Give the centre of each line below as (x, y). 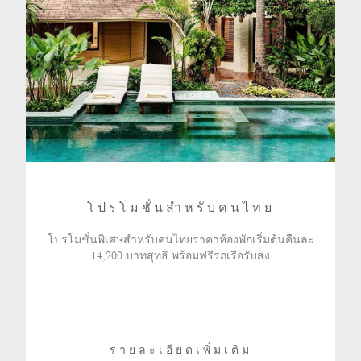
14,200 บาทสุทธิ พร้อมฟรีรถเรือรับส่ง (180, 255)
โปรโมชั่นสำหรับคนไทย (180, 208)
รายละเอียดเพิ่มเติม (180, 350)
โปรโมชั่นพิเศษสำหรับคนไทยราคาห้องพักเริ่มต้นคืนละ (180, 239)
